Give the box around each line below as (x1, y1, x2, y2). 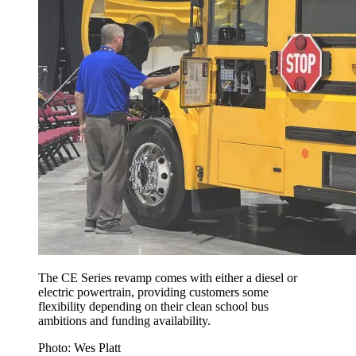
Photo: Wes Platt (38, 340, 121, 354)
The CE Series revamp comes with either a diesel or (38, 270, 297, 284)
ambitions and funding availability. (38, 313, 211, 327)
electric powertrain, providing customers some (38, 284, 269, 299)
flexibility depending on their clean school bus (38, 299, 269, 313)
